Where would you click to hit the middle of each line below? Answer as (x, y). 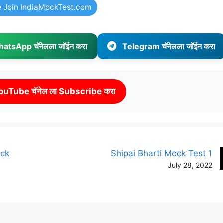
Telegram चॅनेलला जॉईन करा (169, 46)
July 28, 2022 (190, 165)
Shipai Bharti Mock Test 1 (162, 153)
